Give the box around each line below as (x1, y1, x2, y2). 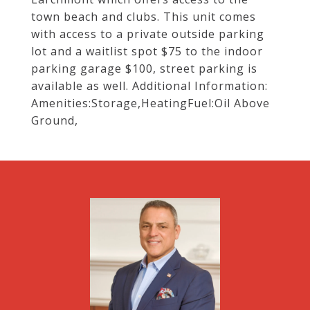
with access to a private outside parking (31, 26, 264, 42)
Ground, (31, 113, 78, 128)
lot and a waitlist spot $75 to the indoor (31, 44, 263, 59)
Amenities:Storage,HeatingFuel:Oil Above (31, 95, 270, 111)
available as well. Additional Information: (31, 78, 268, 93)
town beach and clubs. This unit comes (31, 9, 256, 24)
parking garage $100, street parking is (31, 61, 257, 76)
